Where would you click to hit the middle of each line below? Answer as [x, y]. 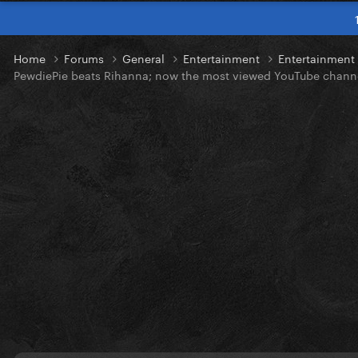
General [145, 58]
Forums [86, 58]
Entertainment [223, 58]
